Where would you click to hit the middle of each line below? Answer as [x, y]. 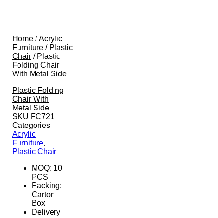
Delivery [46, 212]
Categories [31, 125]
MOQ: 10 [47, 168]
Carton [43, 194]
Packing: [47, 185]
